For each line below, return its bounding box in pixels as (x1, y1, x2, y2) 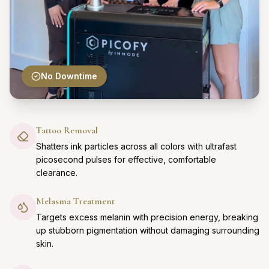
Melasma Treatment (36, 195, 115, 207)
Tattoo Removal (36, 124, 98, 136)
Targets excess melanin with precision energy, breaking (36, 211, 258, 222)
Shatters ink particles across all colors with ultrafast (36, 141, 237, 151)
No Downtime (41, 70, 97, 81)
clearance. (36, 167, 77, 178)
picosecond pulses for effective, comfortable (36, 154, 216, 165)
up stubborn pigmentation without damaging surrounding (36, 225, 259, 235)
